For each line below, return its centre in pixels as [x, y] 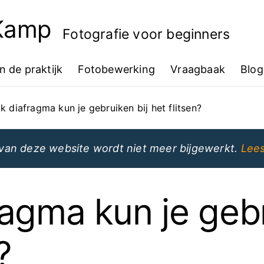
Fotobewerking [117, 69]
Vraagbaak [198, 69]
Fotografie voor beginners [146, 34]
